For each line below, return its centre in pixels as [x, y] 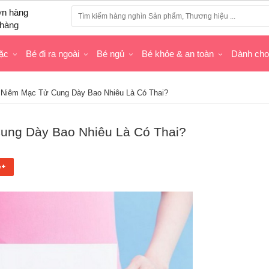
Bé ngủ [110, 53]
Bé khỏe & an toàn [178, 53]
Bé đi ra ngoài [53, 53]
